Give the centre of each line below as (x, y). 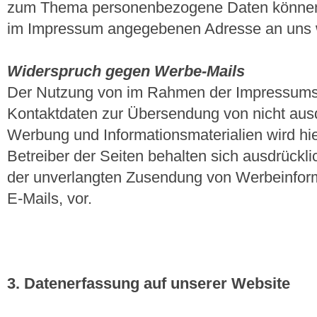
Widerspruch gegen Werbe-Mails (126, 71)
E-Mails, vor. (50, 199)
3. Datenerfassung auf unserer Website (149, 284)
